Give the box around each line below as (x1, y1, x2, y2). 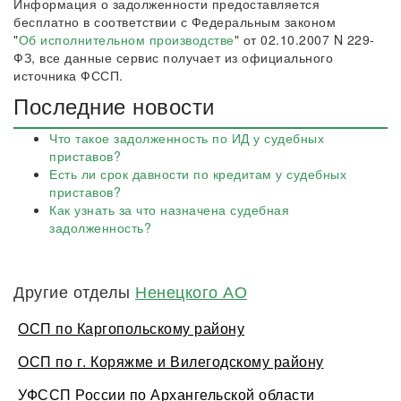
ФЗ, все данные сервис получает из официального (13, 48, 333, 66)
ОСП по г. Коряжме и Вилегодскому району (18, 351, 324, 371)
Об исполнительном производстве (18, 30, 235, 48)
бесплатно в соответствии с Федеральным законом (13, 13, 336, 30)
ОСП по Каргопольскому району (18, 318, 244, 338)
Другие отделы (13, 279, 135, 303)
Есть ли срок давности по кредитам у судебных (49, 165, 346, 183)
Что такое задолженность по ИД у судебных (49, 129, 324, 147)
